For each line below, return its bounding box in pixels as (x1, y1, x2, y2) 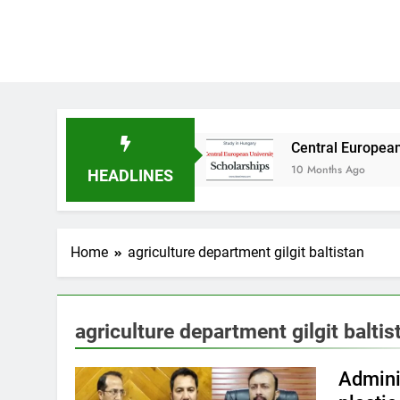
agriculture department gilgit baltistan (128, 244, 364, 261)
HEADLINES (87, 166, 173, 185)
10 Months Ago (206, 162, 281, 178)
